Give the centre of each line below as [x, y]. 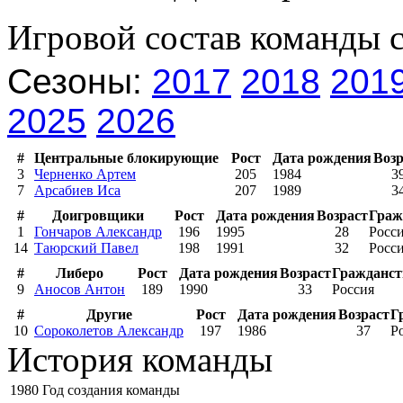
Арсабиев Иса [77, 190]
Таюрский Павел [86, 247]
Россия [353, 289]
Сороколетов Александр [109, 330]
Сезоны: [80, 81]
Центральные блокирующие [126, 157]
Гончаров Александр [98, 231]
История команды [140, 359]
